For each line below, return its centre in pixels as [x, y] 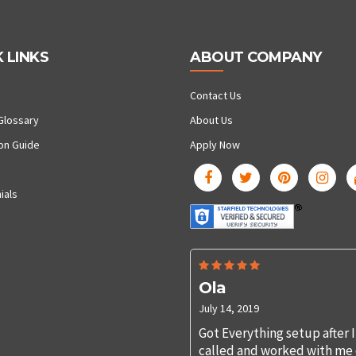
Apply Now [215, 145]
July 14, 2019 [229, 309]
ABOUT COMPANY [256, 58]
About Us [211, 120]
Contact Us [216, 96]
